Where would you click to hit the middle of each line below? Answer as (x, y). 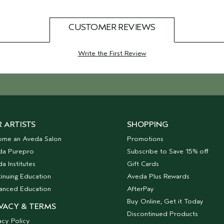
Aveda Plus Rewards (158, 176)
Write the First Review (112, 53)
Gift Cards (143, 164)
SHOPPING (148, 124)
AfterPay (141, 189)
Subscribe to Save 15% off (168, 151)
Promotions (145, 139)
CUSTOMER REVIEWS (112, 27)
